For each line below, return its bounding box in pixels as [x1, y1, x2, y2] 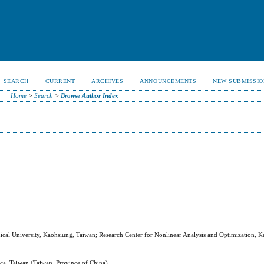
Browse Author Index [61, 92, 119, 99]
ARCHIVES [91, 78, 124, 84]
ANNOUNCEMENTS [140, 78, 197, 84]
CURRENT [45, 78, 75, 84]
